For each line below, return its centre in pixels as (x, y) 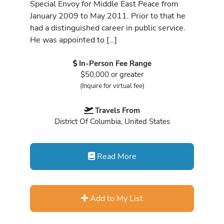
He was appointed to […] (73, 39)
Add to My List (115, 198)
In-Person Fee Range (115, 64)
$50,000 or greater (112, 75)
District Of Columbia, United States (112, 122)
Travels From (117, 111)
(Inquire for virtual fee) (112, 86)
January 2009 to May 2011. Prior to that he (108, 15)
